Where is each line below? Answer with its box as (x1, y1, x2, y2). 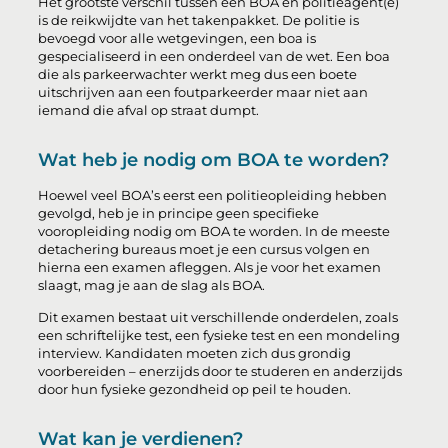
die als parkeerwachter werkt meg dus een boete (38, 67, 358, 83)
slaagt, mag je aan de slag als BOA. (38, 278, 266, 294)
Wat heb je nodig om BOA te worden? (38, 149, 390, 172)
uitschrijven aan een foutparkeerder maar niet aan (38, 85, 369, 101)
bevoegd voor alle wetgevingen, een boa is (38, 31, 317, 47)
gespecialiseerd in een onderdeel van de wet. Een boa (38, 49, 391, 65)
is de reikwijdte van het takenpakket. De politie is (38, 13, 360, 29)
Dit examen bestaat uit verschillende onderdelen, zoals (38, 310, 399, 326)
